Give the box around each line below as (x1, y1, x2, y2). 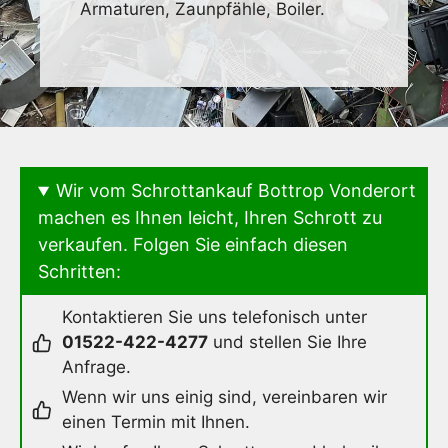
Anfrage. (62, 357, 131, 378)
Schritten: (38, 261, 121, 283)
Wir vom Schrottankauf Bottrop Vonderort (56, 180, 417, 202)
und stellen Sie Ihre (208, 332, 367, 353)
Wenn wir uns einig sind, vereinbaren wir (62, 387, 387, 408)
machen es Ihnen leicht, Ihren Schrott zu (38, 207, 382, 229)
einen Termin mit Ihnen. (62, 412, 250, 433)
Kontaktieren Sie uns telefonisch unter (62, 307, 367, 328)
